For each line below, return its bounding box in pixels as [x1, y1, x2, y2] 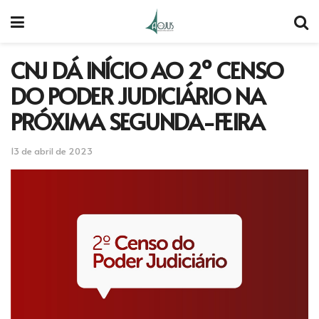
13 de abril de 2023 [11, 144, 93, 157]
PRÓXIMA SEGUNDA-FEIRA [11, 105, 265, 137]
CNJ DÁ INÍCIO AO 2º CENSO [11, 54, 283, 85]
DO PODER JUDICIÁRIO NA [11, 80, 265, 111]
